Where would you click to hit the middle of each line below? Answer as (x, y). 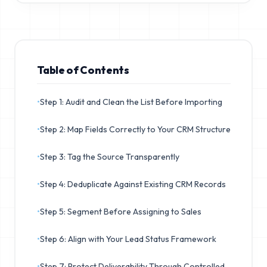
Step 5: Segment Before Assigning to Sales (120, 211)
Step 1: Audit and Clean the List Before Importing (131, 102)
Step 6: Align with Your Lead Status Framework (128, 239)
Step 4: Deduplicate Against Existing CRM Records (133, 184)
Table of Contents (83, 70)
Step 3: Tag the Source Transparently (109, 156)
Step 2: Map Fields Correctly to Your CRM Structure (135, 129)
